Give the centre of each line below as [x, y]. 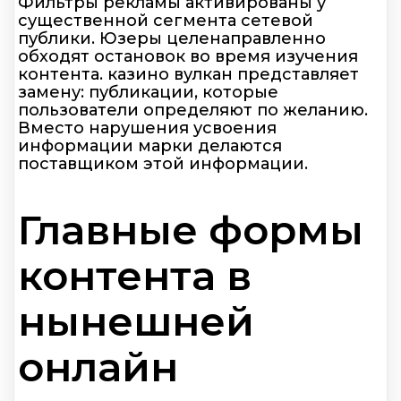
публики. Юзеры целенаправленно [172, 39]
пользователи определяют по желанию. [193, 111]
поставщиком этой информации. [163, 164]
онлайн [98, 366]
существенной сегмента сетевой [166, 21]
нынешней [136, 320]
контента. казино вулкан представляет [188, 75]
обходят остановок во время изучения [188, 57]
